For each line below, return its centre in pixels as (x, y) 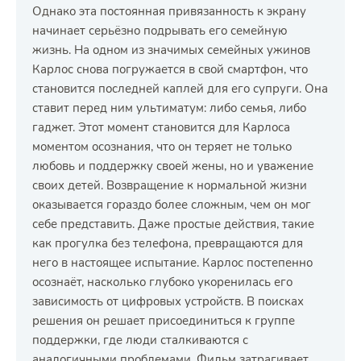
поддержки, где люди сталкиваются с (140, 340)
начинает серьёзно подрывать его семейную (160, 31)
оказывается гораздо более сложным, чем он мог (172, 205)
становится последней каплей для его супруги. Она (180, 89)
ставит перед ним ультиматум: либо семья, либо (169, 108)
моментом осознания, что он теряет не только (162, 147)
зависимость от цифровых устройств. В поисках (168, 301)
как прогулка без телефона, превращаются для (168, 243)
